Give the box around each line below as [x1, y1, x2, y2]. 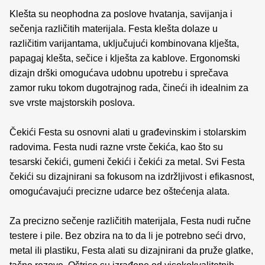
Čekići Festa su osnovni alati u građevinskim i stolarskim [9, 127, 246, 137]
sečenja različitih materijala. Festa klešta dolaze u [9, 24, 218, 34]
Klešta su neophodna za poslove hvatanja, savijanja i [9, 9, 232, 19]
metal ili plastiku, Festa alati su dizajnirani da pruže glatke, [9, 245, 253, 256]
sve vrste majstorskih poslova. [9, 98, 135, 108]
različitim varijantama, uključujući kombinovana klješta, [9, 38, 239, 49]
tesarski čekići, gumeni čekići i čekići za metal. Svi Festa [9, 157, 245, 167]
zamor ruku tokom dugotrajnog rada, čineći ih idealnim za [9, 83, 248, 93]
